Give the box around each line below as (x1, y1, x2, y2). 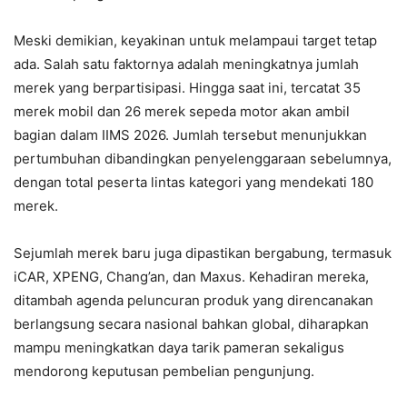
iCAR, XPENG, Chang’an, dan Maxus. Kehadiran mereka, (14, 267, 369, 285)
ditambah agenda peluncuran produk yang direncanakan (14, 291, 373, 309)
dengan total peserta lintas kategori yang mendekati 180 (14, 173, 373, 191)
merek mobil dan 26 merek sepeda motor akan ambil (14, 102, 350, 120)
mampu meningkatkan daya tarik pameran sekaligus (14, 338, 344, 356)
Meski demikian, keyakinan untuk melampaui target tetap (14, 31, 377, 49)
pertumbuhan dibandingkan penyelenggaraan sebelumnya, (14, 149, 392, 167)
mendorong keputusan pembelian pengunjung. (14, 362, 314, 380)
